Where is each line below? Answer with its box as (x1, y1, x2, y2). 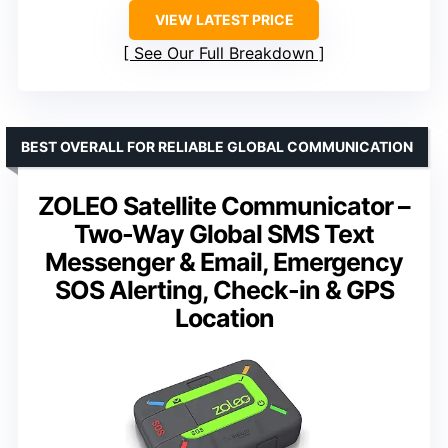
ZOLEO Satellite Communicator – (38, 190, 410, 221)
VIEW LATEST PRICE (154, 10, 294, 28)
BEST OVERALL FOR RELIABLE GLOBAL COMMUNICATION (21, 137, 413, 155)
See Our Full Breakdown (134, 42, 314, 63)
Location (174, 302, 274, 333)
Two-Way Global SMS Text (74, 218, 374, 249)
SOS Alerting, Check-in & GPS (54, 274, 394, 305)
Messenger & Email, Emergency (45, 246, 403, 277)
